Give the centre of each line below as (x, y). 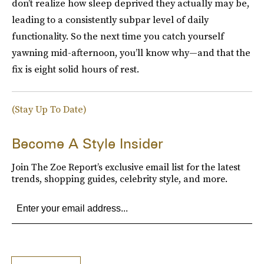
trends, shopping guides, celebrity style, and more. (120, 179)
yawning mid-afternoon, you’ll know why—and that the (131, 52)
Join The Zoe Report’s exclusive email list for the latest (126, 167)
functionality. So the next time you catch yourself (118, 36)
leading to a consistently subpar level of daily (110, 19)
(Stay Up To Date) (49, 109)
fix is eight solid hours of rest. (75, 69)
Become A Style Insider (88, 143)
